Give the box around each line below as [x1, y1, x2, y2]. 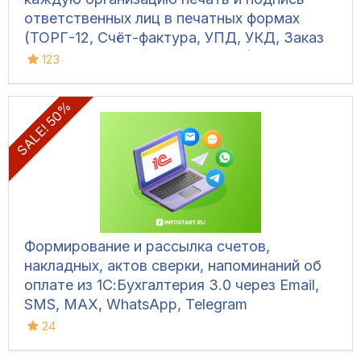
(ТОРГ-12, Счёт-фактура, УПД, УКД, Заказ [24, 29, 324, 47]
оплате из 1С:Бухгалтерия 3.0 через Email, [24, 276, 319, 294]
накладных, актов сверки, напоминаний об [24, 257, 322, 275]
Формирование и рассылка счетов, [24, 238, 270, 255]
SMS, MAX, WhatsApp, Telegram [24, 296, 247, 313]
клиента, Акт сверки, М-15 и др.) [24, 48, 253, 66]
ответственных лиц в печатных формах [24, 10, 300, 27]
